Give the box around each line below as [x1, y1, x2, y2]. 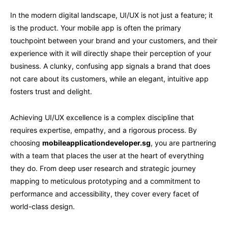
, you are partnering [151, 138, 216, 147]
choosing [10, 138, 42, 147]
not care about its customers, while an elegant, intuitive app [10, 74, 209, 83]
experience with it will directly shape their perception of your [10, 48, 211, 58]
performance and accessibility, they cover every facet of [10, 189, 199, 198]
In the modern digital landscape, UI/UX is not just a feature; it [10, 10, 213, 19]
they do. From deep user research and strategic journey [10, 163, 196, 173]
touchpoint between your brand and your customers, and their [10, 36, 217, 45]
